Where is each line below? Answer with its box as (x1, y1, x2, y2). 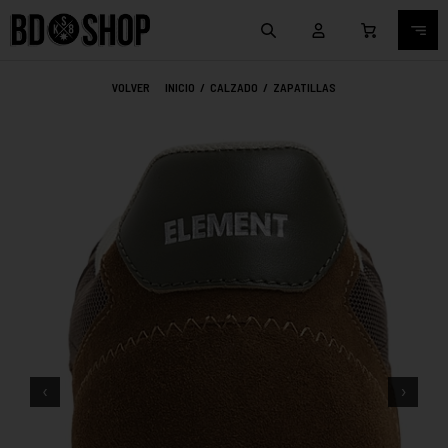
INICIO (165, 80, 195, 94)
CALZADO (210, 80, 258, 94)
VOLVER (112, 80, 150, 94)
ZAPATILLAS (273, 80, 336, 94)
